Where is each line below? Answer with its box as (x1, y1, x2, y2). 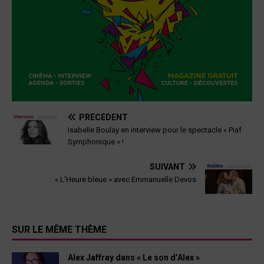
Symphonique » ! (68, 137, 124, 146)
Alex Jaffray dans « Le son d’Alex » (68, 252, 200, 262)
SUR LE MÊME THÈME (12, 223, 107, 235)
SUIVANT (150, 161, 185, 171)
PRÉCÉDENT (79, 112, 128, 122)
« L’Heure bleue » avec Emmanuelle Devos (55, 174, 196, 184)
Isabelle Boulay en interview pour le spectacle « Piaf (68, 125, 242, 134)
